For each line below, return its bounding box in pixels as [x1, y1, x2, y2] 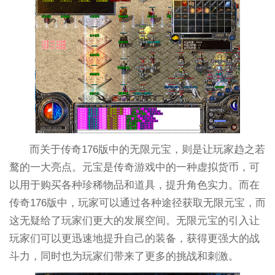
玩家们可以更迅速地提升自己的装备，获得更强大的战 [9, 232, 260, 244]
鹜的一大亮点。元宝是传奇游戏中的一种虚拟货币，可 [9, 161, 260, 173]
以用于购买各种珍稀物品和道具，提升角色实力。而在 [9, 179, 260, 191]
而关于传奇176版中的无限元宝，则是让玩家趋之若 [29, 143, 266, 155]
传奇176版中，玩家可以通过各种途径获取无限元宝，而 [9, 196, 266, 209]
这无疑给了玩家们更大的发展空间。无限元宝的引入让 [9, 214, 260, 227]
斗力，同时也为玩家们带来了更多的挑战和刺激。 [9, 250, 239, 262]
